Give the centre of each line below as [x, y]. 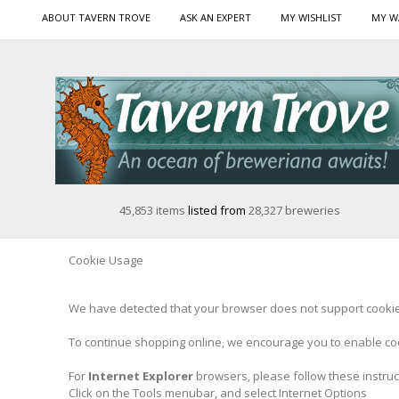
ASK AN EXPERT [216, 17]
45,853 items [153, 210]
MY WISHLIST [311, 17]
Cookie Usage [106, 260]
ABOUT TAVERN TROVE [96, 17]
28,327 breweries [294, 210]
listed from [218, 210]
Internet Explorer [141, 375]
